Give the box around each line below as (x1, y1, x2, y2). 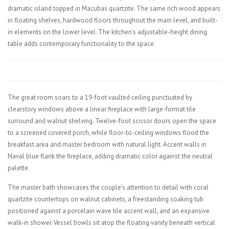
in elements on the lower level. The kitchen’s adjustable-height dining (8, 27, 207, 36)
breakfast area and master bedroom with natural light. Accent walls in (8, 140, 207, 149)
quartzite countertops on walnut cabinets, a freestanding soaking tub (8, 194, 203, 203)
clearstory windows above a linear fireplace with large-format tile (8, 104, 196, 113)
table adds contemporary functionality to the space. (8, 39, 155, 48)
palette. (8, 163, 30, 172)
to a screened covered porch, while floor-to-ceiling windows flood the (8, 128, 209, 137)
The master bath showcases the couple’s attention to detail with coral (8, 182, 209, 192)
